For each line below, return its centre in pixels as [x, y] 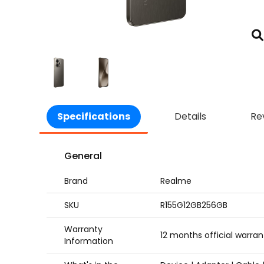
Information [89, 241]
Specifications [94, 116]
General [83, 156]
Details [191, 116]
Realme [176, 181]
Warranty [84, 229]
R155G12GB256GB [194, 205]
